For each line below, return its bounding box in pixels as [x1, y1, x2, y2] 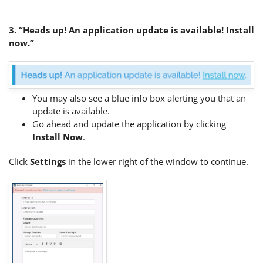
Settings [30, 155, 66, 167]
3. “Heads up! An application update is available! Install [9, 23, 254, 36]
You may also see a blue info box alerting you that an [32, 92, 246, 104]
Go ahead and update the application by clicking [32, 117, 226, 130]
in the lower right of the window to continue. [66, 155, 251, 167]
